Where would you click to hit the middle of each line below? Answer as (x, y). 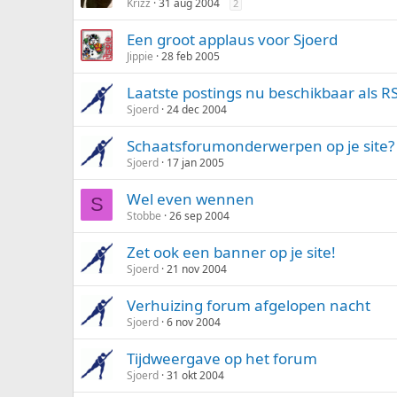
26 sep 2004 (199, 216)
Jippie (140, 56)
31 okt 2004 (195, 375)
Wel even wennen (191, 199)
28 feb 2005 (191, 56)
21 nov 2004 (197, 269)
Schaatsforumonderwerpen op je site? (261, 146)
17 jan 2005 (195, 163)
